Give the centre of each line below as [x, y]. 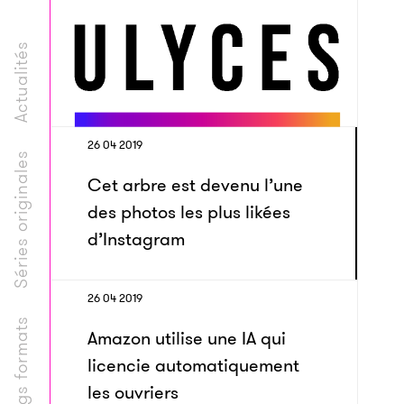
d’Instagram [136, 239]
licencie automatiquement [193, 365]
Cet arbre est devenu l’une [195, 185]
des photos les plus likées [189, 212]
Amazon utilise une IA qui [187, 338]
